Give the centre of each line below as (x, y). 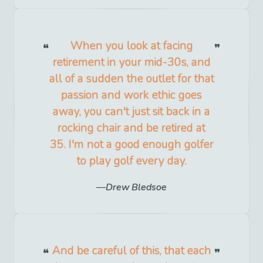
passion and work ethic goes (131, 95)
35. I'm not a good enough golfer (131, 144)
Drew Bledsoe (136, 187)
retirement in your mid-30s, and (131, 62)
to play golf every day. (131, 161)
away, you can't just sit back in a (131, 111)
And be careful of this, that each (131, 250)
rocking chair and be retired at (131, 128)
